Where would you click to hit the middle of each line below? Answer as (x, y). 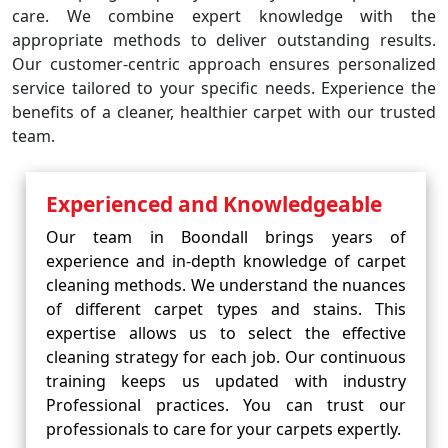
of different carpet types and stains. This (226, 309)
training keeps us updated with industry (226, 381)
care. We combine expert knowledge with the (224, 16)
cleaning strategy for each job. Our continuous (226, 357)
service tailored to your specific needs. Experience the (224, 88)
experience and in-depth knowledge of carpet (226, 261)
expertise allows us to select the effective (226, 333)
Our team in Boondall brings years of (226, 237)
